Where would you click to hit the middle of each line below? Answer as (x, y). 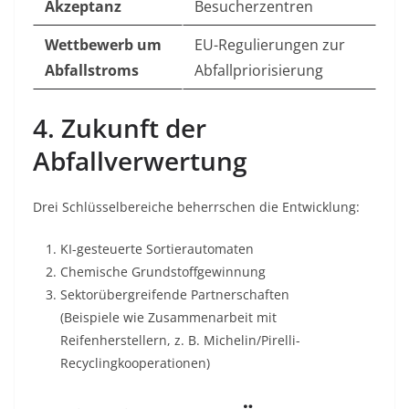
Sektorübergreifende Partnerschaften (175, 295)
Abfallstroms (92, 71)
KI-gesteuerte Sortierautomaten (157, 249)
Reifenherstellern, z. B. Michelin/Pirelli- (180, 341)
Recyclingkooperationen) (135, 363)
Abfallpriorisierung (259, 71)
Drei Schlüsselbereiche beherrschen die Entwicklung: (196, 207)
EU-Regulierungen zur (270, 45)
